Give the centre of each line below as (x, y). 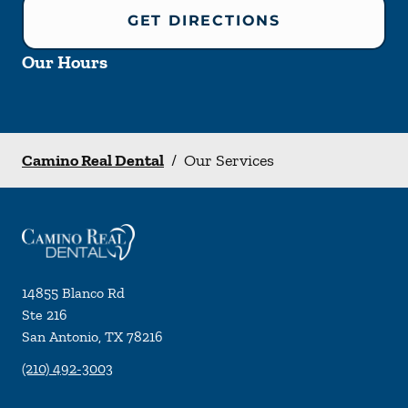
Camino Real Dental (93, 160)
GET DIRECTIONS (204, 20)
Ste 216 (45, 315)
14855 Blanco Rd (73, 293)
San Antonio (60, 337)
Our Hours (65, 62)
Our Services (229, 160)
